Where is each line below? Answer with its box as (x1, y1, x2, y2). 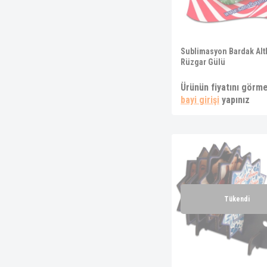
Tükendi (223, 195, 250, 203)
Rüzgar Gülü (181, 57, 225, 67)
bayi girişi (181, 94, 219, 105)
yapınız (219, 94, 250, 105)
